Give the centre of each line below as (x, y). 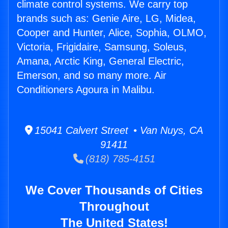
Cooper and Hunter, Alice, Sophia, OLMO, (112, 33)
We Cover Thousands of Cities (114, 190)
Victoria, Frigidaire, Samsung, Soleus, (102, 47)
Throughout (114, 207)
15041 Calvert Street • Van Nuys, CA (118, 131)
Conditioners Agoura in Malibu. (86, 90)
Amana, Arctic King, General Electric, (101, 61)
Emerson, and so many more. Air (92, 76)
